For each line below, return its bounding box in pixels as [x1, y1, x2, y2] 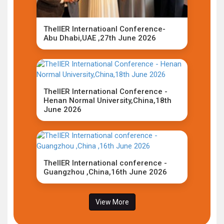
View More [95, 198, 129, 206]
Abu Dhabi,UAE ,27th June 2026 [43, 33, 156, 42]
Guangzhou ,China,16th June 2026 [43, 167, 167, 176]
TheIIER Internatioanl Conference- [43, 24, 165, 33]
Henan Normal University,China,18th [43, 96, 171, 105]
